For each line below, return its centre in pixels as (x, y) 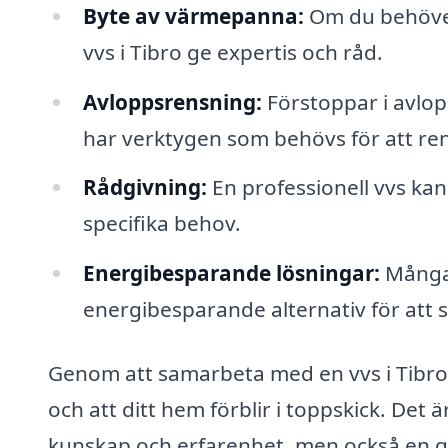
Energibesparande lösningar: (231, 273)
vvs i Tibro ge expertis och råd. (232, 51)
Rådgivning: (144, 187)
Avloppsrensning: (172, 101)
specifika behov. (161, 223)
